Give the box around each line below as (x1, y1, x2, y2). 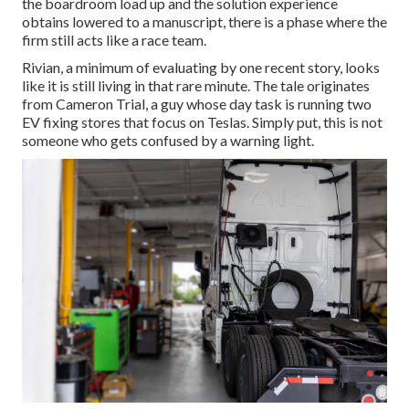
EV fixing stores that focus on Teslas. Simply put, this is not (22, 113, 383, 131)
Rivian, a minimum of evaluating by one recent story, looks (22, 58, 380, 77)
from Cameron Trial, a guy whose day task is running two (22, 95, 372, 113)
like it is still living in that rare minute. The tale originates (22, 77, 370, 95)
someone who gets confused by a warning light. (22, 131, 314, 150)
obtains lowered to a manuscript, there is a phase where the (22, 13, 387, 31)
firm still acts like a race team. (22, 31, 206, 49)
